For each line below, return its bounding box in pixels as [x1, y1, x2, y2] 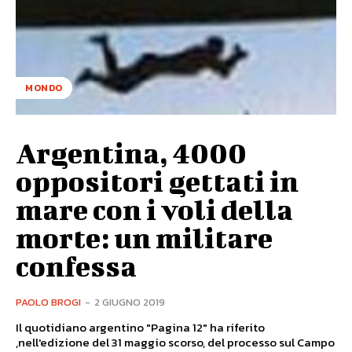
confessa [16, 248, 137, 282]
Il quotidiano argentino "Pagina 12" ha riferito [16, 317, 265, 336]
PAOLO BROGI [16, 294, 81, 310]
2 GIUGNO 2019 [94, 294, 165, 310]
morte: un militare [16, 220, 273, 254]
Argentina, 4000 [16, 135, 247, 169]
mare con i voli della [16, 192, 293, 225]
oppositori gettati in [16, 163, 299, 197]
